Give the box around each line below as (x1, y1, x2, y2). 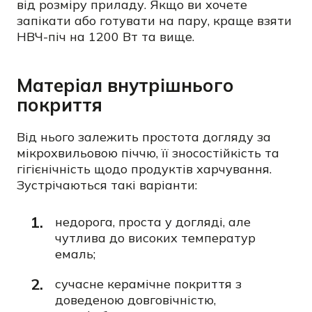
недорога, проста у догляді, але (55, 214, 251, 230)
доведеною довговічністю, (55, 292, 216, 308)
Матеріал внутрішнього (17, 74, 234, 97)
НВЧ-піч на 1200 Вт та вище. (17, 29, 194, 45)
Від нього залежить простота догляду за (17, 129, 271, 145)
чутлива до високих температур (55, 230, 256, 246)
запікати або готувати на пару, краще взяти (17, 13, 292, 29)
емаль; (55, 246, 95, 262)
